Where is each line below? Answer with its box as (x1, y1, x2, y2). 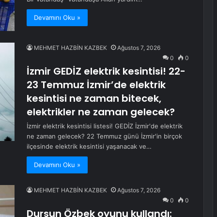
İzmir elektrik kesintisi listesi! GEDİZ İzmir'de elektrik (27, 122, 183, 130)
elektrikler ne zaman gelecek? (27, 105, 175, 119)
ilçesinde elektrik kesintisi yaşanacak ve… (27, 142, 152, 151)
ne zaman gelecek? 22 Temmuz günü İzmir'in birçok (27, 132, 182, 140)
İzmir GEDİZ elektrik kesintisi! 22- (27, 64, 186, 78)
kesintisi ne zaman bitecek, (27, 92, 161, 106)
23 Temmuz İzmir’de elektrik (27, 78, 166, 92)
